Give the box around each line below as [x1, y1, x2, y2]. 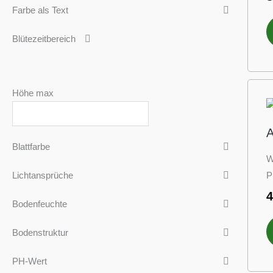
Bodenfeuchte [12, 199, 67, 210]
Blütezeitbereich [12, 33, 76, 44]
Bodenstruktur [12, 227, 68, 238]
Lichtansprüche [12, 170, 73, 181]
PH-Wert [12, 256, 47, 267]
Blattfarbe [12, 141, 50, 152]
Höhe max [12, 87, 54, 98]
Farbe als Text [12, 4, 68, 15]
